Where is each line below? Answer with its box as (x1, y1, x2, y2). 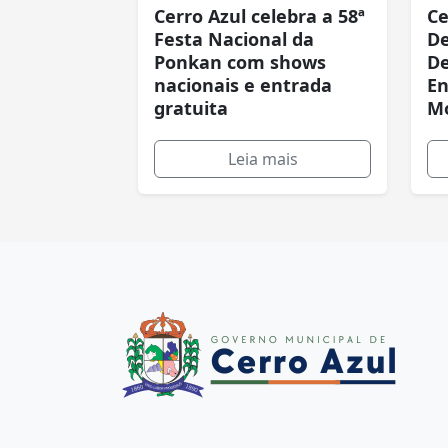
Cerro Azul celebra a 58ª (154, 4, 365, 28)
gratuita (154, 96, 228, 120)
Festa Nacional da (154, 27, 314, 51)
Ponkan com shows (154, 50, 326, 74)
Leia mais (227, 148, 298, 170)
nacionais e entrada (154, 73, 332, 97)
